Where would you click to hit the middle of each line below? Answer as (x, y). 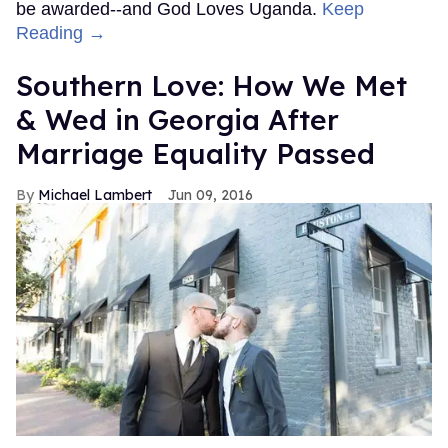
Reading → (61, 33)
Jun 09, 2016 (210, 195)
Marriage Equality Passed (195, 154)
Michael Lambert (95, 195)
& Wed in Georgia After (177, 120)
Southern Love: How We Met (211, 86)
